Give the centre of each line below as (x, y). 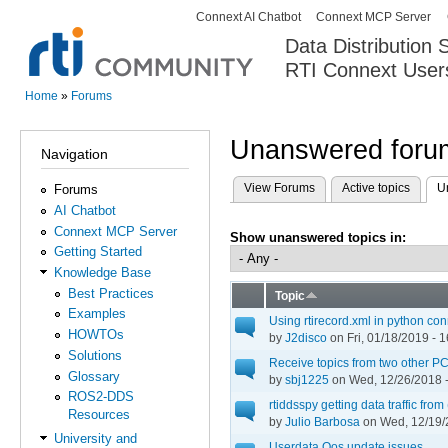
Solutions (94, 355)
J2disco (306, 337)
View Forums (279, 187)
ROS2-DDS (100, 397)
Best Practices (110, 293)
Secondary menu (235, 24)
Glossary (93, 376)
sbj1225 (307, 379)
